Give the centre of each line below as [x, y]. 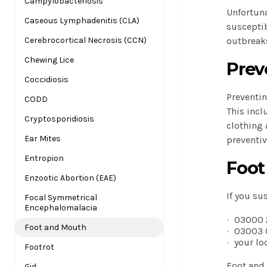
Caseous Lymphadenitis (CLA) [82, 21]
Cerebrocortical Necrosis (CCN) [86, 40]
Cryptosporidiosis [59, 119]
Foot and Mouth [55, 227]
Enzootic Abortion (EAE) [70, 178]
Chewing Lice [49, 60]
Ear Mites [43, 139]
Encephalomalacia [61, 208]
